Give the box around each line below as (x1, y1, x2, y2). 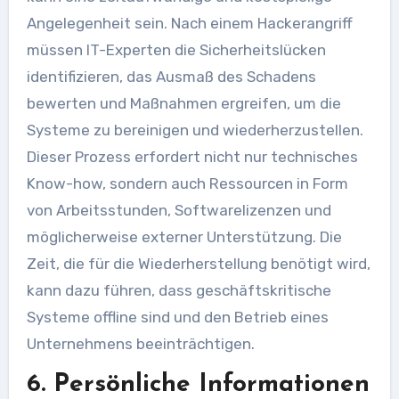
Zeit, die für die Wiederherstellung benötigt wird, (26, 254, 370, 273)
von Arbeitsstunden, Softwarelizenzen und (26, 200, 331, 219)
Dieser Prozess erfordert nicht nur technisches (26, 147, 358, 166)
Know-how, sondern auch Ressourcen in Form (26, 174, 348, 192)
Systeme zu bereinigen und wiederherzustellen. (26, 120, 363, 139)
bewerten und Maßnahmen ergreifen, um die (26, 94, 341, 112)
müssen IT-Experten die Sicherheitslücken (26, 40, 326, 59)
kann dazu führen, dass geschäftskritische (26, 281, 331, 299)
